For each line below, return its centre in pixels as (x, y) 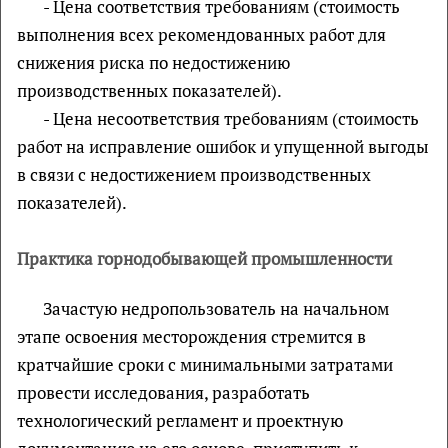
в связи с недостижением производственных (194, 174)
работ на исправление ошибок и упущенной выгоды (223, 146)
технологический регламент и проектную (180, 420)
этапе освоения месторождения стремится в (191, 336)
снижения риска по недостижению (153, 62)
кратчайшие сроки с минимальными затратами (205, 364)
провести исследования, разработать (163, 392)
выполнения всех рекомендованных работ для (201, 34)
